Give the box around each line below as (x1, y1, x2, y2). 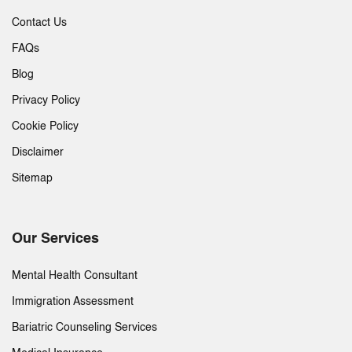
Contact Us (12, 17, 67, 29)
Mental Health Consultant (12, 270, 137, 282)
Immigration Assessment (12, 296, 134, 308)
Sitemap (12, 173, 53, 185)
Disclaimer (12, 147, 64, 159)
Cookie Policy (12, 121, 79, 133)
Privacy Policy (12, 95, 80, 107)
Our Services (12, 232, 99, 247)
